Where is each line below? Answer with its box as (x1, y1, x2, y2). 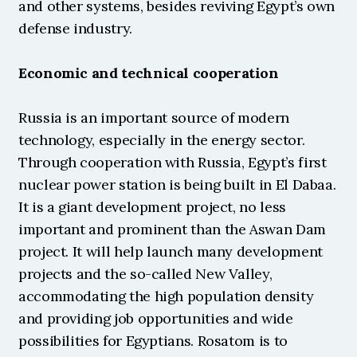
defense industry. (18, 19, 132, 37)
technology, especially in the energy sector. (18, 131, 305, 149)
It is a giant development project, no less (18, 198, 286, 216)
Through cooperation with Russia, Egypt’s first (18, 153, 327, 171)
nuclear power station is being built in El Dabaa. (18, 175, 336, 194)
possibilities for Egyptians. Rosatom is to (18, 331, 288, 350)
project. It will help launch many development (18, 242, 323, 261)
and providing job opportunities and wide (18, 309, 293, 328)
